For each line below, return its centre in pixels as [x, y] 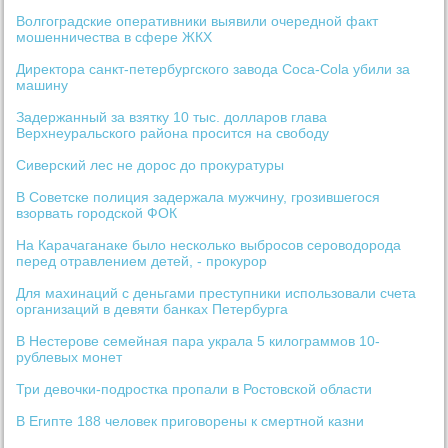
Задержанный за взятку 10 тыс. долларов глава [172, 117]
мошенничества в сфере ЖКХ [114, 37]
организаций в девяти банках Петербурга [152, 309]
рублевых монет [69, 357]
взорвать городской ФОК [97, 213]
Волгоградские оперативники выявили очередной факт [197, 21]
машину [42, 85]
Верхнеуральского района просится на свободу [173, 133]
